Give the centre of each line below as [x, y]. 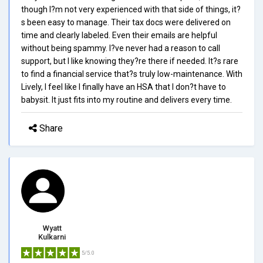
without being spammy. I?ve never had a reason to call [121, 48]
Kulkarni [52, 237]
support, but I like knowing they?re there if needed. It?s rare [130, 61]
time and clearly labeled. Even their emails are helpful [119, 35]
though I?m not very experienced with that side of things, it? [131, 9]
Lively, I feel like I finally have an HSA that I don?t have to [124, 87]
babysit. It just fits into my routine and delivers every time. [127, 100]
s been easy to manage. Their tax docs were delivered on [126, 22]
